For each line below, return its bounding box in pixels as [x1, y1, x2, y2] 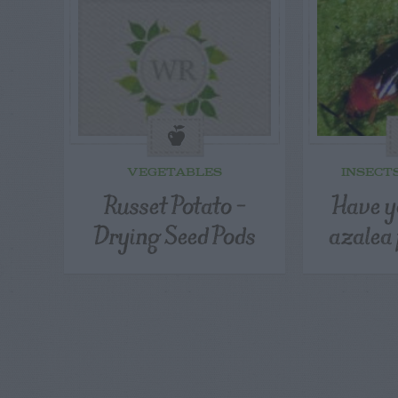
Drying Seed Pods [93, 213, 257, 256]
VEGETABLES [127, 166, 223, 180]
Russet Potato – [103, 183, 247, 226]
